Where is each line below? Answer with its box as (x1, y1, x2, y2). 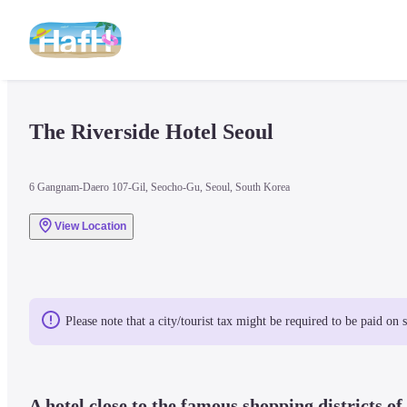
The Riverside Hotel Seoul (29, 120, 273, 144)
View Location (55, 220, 126, 233)
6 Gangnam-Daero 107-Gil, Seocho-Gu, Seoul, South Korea (29, 180, 290, 194)
